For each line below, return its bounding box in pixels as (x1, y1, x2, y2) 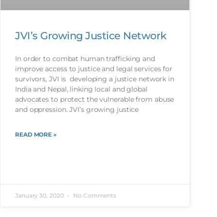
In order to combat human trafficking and (15, 54, 155, 63)
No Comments (72, 192, 117, 200)
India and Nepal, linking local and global (15, 85, 148, 94)
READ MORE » (15, 131, 57, 139)
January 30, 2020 (15, 192, 65, 200)
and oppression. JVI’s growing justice (15, 105, 139, 114)
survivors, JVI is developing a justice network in (15, 75, 174, 84)
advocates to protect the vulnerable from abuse (15, 95, 174, 104)
